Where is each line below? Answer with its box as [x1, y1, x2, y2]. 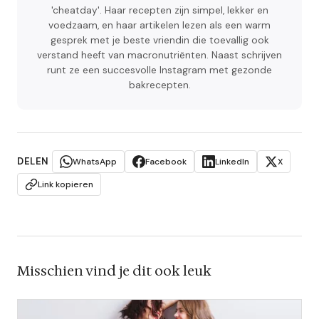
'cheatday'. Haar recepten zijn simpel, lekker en [51, 4, 268, 17]
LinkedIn [214, 156, 249, 168]
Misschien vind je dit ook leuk [17, 261, 211, 281]
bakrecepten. [128, 79, 191, 92]
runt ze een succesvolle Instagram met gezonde [47, 64, 272, 77]
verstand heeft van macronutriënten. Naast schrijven [37, 49, 282, 62]
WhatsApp [72, 156, 117, 168]
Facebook [145, 156, 187, 168]
